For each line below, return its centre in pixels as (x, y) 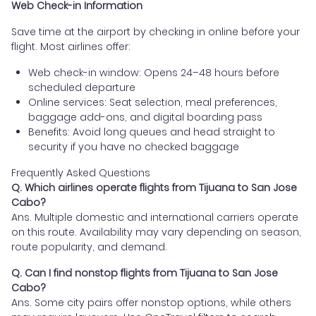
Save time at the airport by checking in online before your (156, 31)
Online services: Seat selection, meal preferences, (153, 102)
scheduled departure (82, 87)
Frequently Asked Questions (81, 172)
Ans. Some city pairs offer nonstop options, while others (151, 302)
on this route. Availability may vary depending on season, (156, 232)
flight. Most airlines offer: (71, 46)
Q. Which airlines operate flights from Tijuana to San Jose (154, 187)
